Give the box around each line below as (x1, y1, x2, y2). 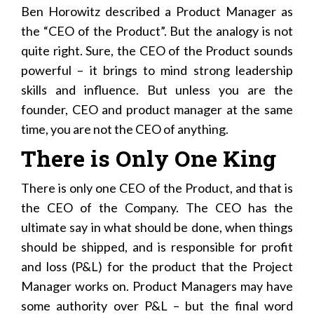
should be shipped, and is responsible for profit (21, 238, 293, 254)
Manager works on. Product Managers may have (21, 278, 293, 294)
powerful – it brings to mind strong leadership (21, 62, 293, 78)
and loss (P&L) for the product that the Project (21, 258, 293, 274)
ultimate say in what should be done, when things (21, 219, 293, 235)
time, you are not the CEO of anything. (21, 121, 228, 137)
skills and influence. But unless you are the (21, 81, 293, 97)
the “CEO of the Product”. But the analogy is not (21, 22, 293, 39)
